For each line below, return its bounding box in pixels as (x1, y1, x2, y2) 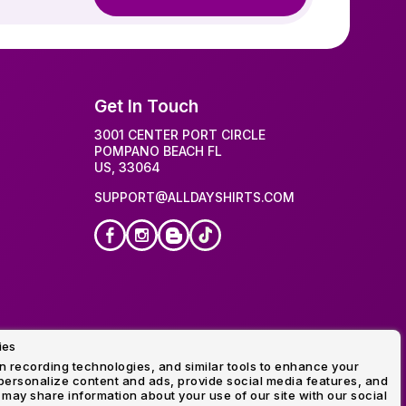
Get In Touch (93, 96, 198, 117)
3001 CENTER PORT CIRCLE (93, 127, 266, 142)
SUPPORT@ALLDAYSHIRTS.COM (93, 189, 295, 205)
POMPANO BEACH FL (93, 143, 222, 159)
